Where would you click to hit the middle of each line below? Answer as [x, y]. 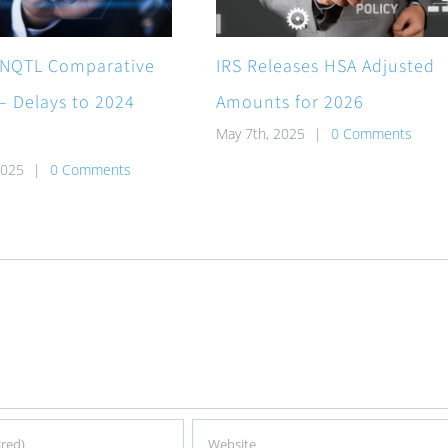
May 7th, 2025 [260, 134]
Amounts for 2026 [289, 102]
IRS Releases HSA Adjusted [325, 66]
